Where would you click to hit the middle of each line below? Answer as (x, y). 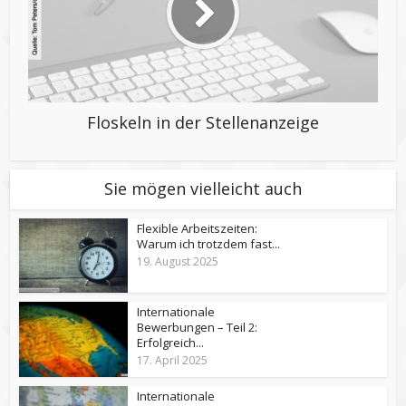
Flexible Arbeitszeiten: (198, 228)
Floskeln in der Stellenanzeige (203, 122)
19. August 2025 (178, 261)
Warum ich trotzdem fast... (209, 243)
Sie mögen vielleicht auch (203, 188)
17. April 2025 (173, 361)
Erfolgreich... (171, 343)
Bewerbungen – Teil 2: (198, 328)
